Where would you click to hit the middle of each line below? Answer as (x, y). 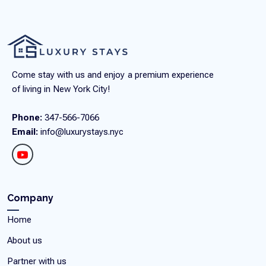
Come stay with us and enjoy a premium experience (113, 75)
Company (30, 198)
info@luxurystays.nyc (81, 132)
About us (25, 241)
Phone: (27, 118)
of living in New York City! (61, 89)
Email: (25, 132)
